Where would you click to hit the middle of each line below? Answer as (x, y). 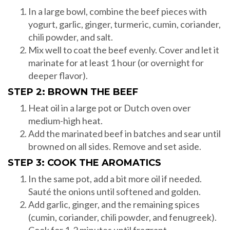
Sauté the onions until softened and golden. (114, 192)
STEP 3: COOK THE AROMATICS (84, 163)
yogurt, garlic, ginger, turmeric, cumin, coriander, (124, 24)
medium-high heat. (65, 121)
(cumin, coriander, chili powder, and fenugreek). (122, 217)
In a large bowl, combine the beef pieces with (118, 12)
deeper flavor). (58, 76)
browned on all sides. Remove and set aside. (115, 147)
